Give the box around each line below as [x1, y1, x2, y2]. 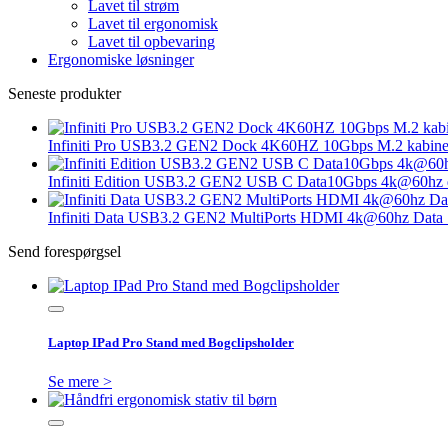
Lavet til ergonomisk [88, 14, 218, 32]
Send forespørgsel [8, 242, 121, 260]
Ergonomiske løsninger [48, 50, 194, 68]
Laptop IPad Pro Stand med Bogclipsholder [48, 334, 294, 350]
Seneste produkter [8, 84, 121, 102]
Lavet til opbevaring [88, 32, 215, 50]
